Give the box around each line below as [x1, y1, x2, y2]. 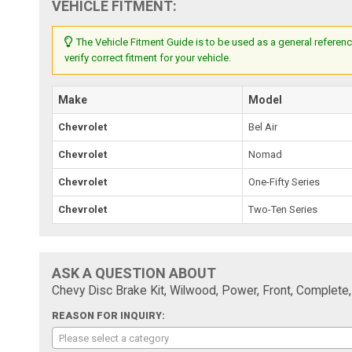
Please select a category [59, 332, 170, 344]
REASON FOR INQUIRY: [52, 310, 166, 321]
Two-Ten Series [248, 203, 318, 215]
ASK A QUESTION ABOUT [52, 264, 217, 281]
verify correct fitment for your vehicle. [64, 51, 232, 64]
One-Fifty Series [248, 175, 321, 188]
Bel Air [248, 120, 278, 133]
